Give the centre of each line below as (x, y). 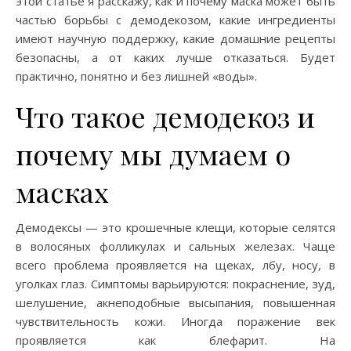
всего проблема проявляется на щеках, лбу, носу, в (175, 264)
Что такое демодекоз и (165, 116)
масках (62, 191)
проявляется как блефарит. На (175, 340)
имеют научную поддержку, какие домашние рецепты (175, 38)
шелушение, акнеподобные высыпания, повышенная (175, 302)
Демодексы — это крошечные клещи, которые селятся (175, 227)
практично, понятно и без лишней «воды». (136, 76)
